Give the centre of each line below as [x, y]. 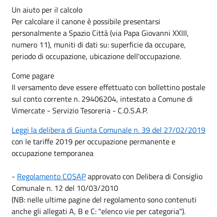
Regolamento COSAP [51, 176]
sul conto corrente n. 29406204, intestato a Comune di [102, 99]
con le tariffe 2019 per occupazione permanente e [93, 141]
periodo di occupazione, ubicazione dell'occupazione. [96, 56]
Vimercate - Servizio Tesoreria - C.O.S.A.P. [80, 110]
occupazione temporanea [53, 153]
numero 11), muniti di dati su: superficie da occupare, [99, 44]
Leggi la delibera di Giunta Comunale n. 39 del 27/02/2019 [108, 130]
